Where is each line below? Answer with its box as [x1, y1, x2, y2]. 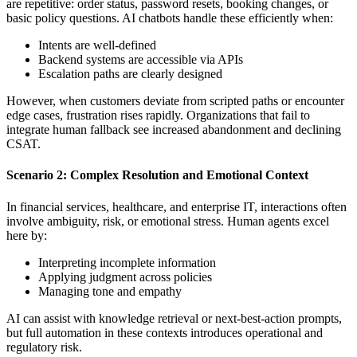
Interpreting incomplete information [38, 255, 216, 269]
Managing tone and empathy [38, 284, 182, 298]
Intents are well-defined [38, 38, 156, 53]
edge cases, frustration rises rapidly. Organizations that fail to [6, 108, 310, 123]
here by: [6, 228, 47, 242]
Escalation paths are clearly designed [38, 67, 222, 81]
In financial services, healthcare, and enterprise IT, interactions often [6, 199, 347, 214]
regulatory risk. [6, 339, 82, 354]
